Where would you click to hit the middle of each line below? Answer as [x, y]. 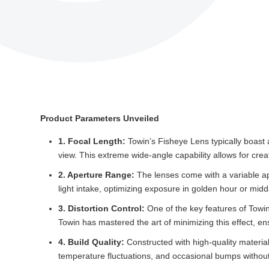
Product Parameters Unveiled [99, 118]
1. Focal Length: [92, 141]
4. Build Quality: [91, 242]
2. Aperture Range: [96, 175]
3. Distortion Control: [101, 208]
